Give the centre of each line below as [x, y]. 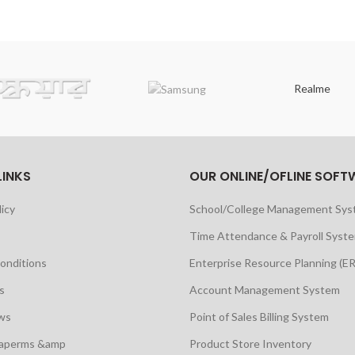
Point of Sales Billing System [259, 317]
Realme [312, 89]
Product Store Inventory [250, 344]
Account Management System [265, 290]
